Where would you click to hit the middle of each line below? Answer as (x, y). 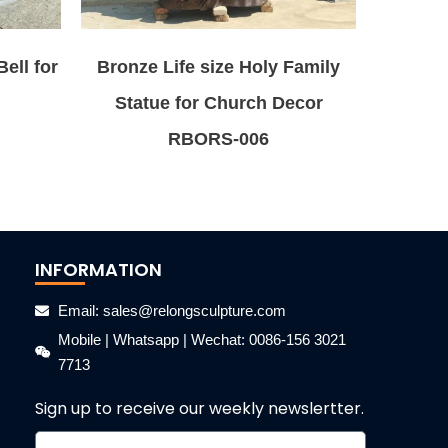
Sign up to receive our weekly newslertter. (199, 408)
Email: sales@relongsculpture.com (171, 310)
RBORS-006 (218, 138)
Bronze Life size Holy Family (218, 66)
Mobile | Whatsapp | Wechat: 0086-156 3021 (201, 339)
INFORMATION (98, 269)
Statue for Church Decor (218, 102)
